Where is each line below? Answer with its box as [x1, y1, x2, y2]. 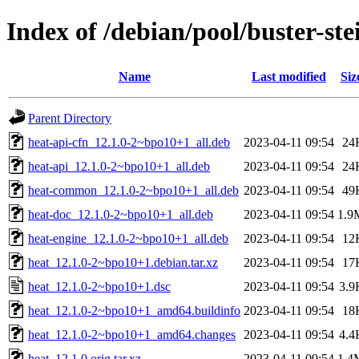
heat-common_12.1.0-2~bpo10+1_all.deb [28, 183, 239, 197]
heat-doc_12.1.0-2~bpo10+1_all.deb [28, 207, 213, 221]
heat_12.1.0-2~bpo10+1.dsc [28, 279, 171, 293]
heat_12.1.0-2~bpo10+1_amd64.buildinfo [28, 303, 240, 317]
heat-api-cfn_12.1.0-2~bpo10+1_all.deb [28, 135, 230, 149]
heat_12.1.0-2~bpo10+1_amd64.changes [28, 327, 236, 341]
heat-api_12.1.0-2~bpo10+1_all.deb [28, 159, 210, 173]
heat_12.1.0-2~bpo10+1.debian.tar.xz [28, 255, 218, 269]
